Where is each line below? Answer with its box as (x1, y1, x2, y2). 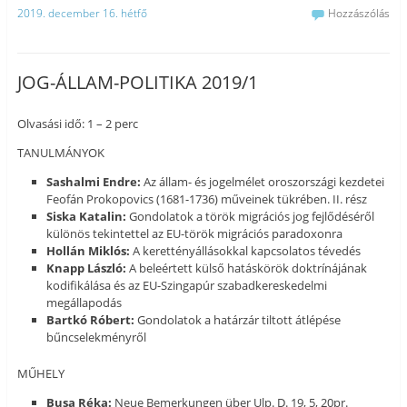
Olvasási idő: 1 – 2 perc (16, 115, 138, 133)
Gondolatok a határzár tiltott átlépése (134, 312, 342, 329)
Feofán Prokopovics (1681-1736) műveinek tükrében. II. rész (46, 191, 368, 208)
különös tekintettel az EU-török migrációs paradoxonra (46, 225, 343, 243)
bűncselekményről (46, 329, 147, 346)
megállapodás (46, 294, 123, 312)
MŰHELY (16, 365, 65, 382)
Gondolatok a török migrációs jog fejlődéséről (126, 208, 375, 225)
